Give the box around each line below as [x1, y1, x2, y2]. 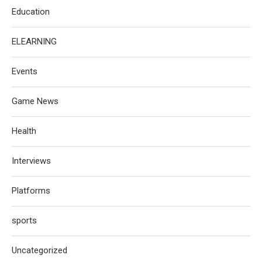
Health [12, 126, 36, 136]
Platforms [12, 185, 50, 196]
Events [12, 66, 37, 77]
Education [12, 6, 50, 17]
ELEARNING [12, 36, 57, 47]
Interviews [12, 156, 51, 166]
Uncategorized [12, 245, 67, 256]
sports [12, 215, 37, 226]
